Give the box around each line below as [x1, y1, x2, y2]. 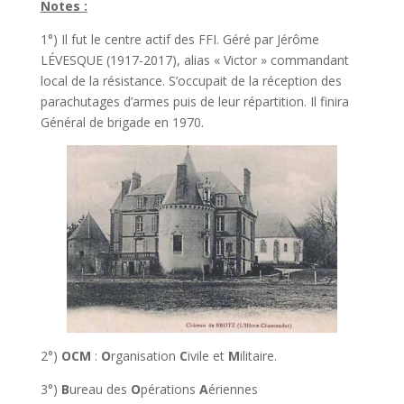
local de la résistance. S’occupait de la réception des [40, 71, 342, 89]
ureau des [69, 380, 131, 398]
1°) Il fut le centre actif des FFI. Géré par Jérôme [40, 30, 319, 48]
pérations [140, 380, 199, 398]
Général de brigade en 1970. [40, 113, 204, 131]
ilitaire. [239, 346, 277, 364]
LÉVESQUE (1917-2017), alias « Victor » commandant [40, 50, 349, 69]
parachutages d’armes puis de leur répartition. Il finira [40, 92, 349, 110]
